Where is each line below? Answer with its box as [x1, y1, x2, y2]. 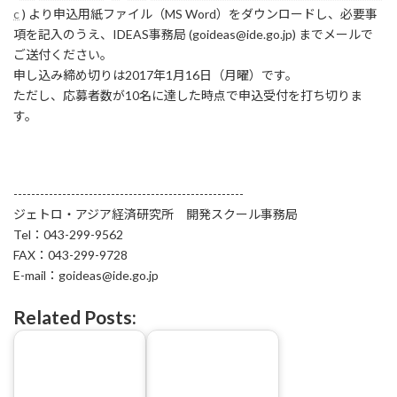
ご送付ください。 [13, 47, 113, 62]
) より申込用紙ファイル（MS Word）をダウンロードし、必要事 [19, 6, 378, 21]
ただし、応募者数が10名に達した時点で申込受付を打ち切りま [13, 88, 362, 103]
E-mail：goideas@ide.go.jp [13, 268, 159, 283]
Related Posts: [13, 306, 136, 328]
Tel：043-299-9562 [13, 227, 123, 242]
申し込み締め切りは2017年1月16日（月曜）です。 [13, 67, 298, 82]
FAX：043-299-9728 [13, 247, 128, 262]
